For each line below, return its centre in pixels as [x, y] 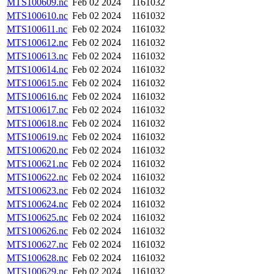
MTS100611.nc [37, 29]
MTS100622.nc [37, 177]
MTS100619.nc [37, 137]
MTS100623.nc [37, 191]
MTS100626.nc [37, 231]
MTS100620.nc [37, 150]
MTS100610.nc [37, 16]
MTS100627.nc [37, 244]
